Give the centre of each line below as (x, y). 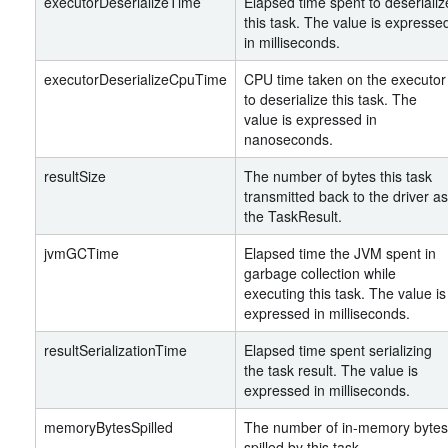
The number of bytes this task (338, 176)
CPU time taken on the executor (345, 79)
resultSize (75, 176)
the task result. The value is (331, 370)
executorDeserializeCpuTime (135, 79)
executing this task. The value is (345, 293)
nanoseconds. (288, 139)
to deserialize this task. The (330, 99)
